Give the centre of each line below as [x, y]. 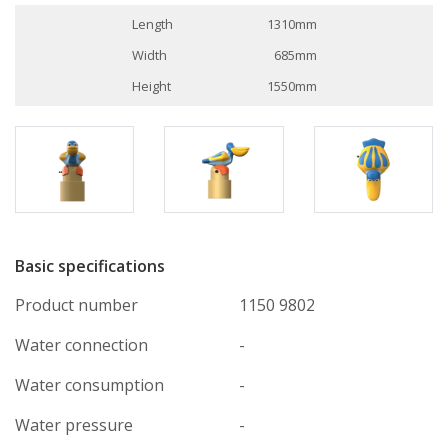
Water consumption [89, 384]
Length [152, 23]
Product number [76, 304]
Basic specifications [90, 265]
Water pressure [74, 424]
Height [151, 85]
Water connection [81, 344]
